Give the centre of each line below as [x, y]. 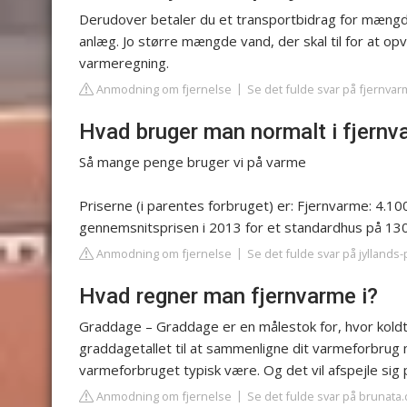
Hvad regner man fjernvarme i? [228, 296]
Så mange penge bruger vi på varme [193, 161]
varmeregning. [124, 62]
